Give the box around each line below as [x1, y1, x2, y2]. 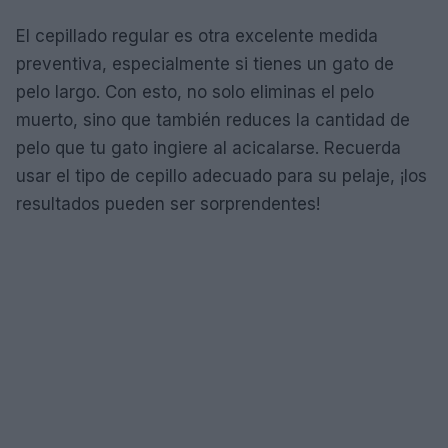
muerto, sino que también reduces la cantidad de [16, 109, 410, 130]
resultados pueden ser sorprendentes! [16, 193, 320, 214]
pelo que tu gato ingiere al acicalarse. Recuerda [16, 137, 401, 158]
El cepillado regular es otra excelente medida [16, 25, 378, 46]
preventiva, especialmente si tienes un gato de [16, 53, 394, 74]
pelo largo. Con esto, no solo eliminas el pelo [16, 81, 374, 102]
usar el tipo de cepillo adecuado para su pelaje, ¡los [16, 165, 427, 186]
